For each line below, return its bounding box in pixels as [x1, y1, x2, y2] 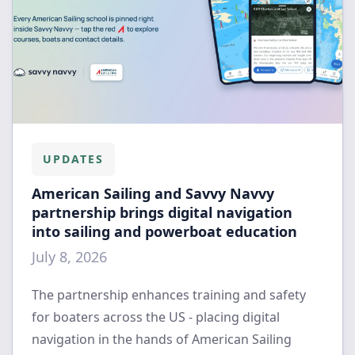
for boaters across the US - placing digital [32, 308, 280, 326]
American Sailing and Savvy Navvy [32, 184, 274, 204]
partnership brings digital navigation [32, 203, 292, 223]
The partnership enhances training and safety [32, 286, 306, 304]
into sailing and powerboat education [32, 222, 297, 242]
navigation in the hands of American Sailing [32, 330, 292, 349]
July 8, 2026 [32, 247, 107, 267]
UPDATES [43, 151, 104, 167]
